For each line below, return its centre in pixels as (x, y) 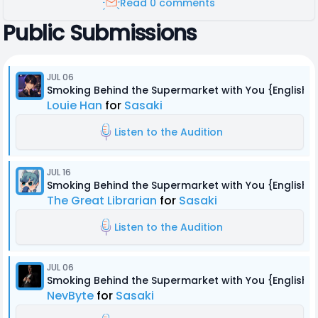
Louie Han (75, 105)
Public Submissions (100, 33)
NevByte (70, 296)
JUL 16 (59, 172)
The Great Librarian (102, 201)
